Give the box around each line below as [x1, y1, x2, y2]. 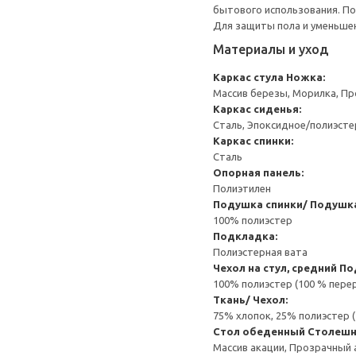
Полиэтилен [213, 183, 271, 194]
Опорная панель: [213, 167, 304, 178]
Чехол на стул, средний [213, 262, 337, 273]
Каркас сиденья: [213, 103, 301, 114]
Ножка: [286, 72, 325, 83]
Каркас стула [213, 72, 284, 83]
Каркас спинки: [213, 135, 293, 146]
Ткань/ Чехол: [213, 294, 288, 305]
